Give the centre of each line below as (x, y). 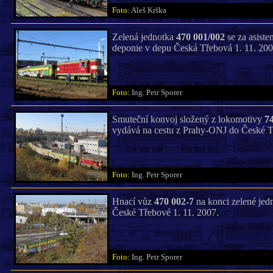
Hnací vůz (133, 201)
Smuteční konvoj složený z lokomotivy (188, 119)
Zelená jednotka (144, 37)
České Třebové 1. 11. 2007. (165, 212)
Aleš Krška (151, 10)
